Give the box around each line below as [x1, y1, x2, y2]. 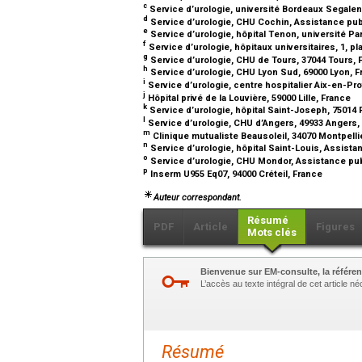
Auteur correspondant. [154, 192, 242, 203]
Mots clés [247, 225, 297, 238]
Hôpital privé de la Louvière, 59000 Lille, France [145, 92, 353, 103]
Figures [316, 220, 355, 233]
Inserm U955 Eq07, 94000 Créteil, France [148, 168, 325, 179]
